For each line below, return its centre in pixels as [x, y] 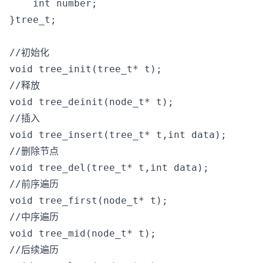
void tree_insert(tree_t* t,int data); [118, 135]
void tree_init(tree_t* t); [86, 69]
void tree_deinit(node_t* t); [92, 102]
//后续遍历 [34, 250]
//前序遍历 [34, 184]
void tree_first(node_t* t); [89, 200]
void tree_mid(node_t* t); [83, 233]
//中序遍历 [34, 217]
